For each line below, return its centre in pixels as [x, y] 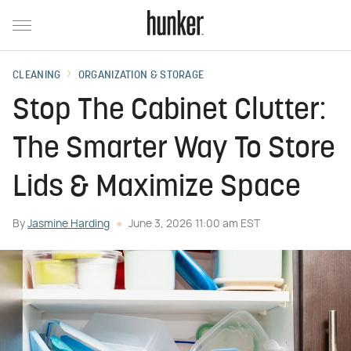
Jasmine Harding [69, 224]
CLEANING [37, 76]
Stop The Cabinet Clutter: [169, 112]
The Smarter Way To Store [174, 150]
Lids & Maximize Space [157, 188]
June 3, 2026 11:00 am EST [194, 224]
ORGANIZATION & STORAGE [141, 76]
